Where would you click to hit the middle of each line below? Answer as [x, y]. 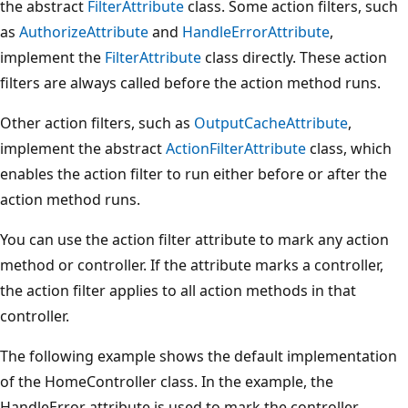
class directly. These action [294, 57]
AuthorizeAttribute [84, 31]
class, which [349, 148]
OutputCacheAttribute [271, 122]
